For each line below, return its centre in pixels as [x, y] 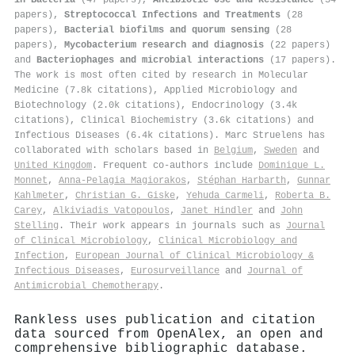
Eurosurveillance [175, 271]
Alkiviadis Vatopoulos [111, 210]
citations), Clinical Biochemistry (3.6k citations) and [164, 120]
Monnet [31, 180]
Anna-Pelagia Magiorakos [122, 180]
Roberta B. [303, 195]
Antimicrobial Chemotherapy [86, 286]
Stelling [36, 225]
